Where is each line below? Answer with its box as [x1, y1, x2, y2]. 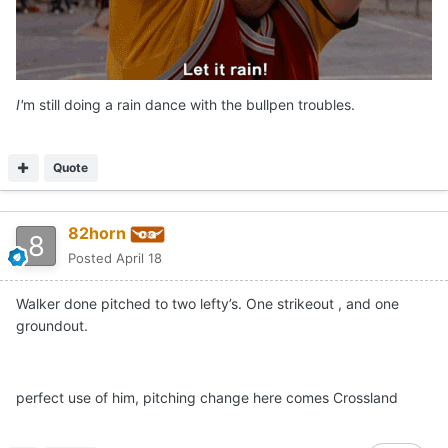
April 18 [116, 250, 162, 267]
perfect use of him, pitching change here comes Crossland [16, 389, 402, 407]
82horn [68, 223, 126, 244]
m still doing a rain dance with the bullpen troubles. [23, 96, 355, 114]
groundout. [16, 317, 88, 335]
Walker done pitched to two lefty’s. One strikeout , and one [16, 295, 399, 313]
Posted [68, 250, 116, 267]
